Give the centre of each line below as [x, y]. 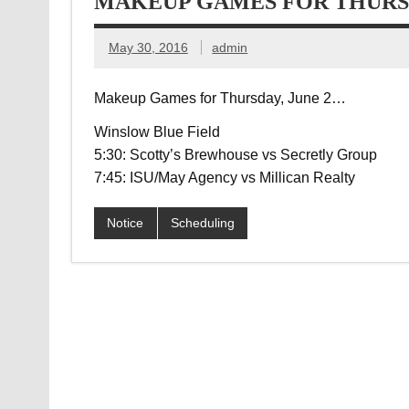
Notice [126, 223]
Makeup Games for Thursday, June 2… [220, 98]
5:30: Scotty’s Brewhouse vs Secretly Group [235, 154]
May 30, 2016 [148, 48]
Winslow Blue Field [157, 131]
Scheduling [202, 223]
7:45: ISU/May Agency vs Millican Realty [224, 177]
